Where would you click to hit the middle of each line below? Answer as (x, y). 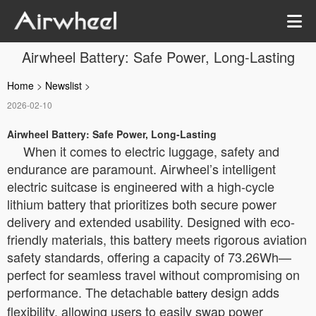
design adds (243, 292)
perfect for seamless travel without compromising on (153, 274)
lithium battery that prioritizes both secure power (142, 204)
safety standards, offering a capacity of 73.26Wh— (149, 257)
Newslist (63, 85)
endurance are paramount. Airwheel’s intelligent (141, 169)
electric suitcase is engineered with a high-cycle (141, 186)
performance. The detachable (92, 292)
